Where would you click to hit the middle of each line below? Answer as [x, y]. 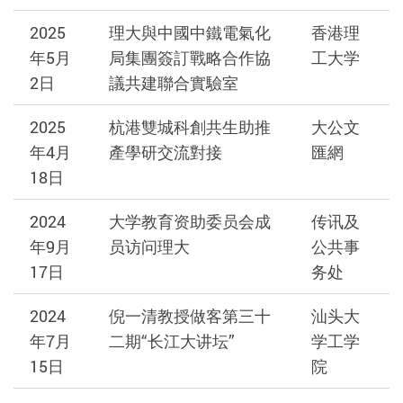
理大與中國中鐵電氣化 [189, 33]
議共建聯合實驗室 [173, 83]
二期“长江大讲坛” [171, 341]
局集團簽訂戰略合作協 [189, 58]
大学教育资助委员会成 [189, 222]
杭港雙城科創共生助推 [189, 127]
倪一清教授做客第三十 [189, 316]
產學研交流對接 [165, 152]
